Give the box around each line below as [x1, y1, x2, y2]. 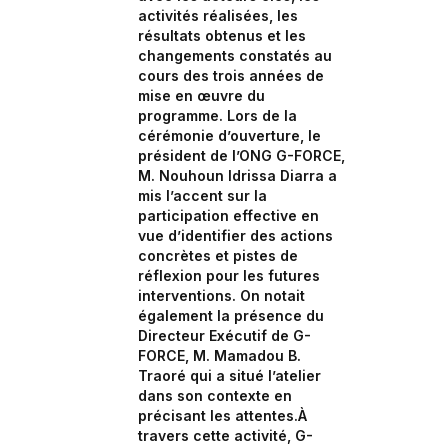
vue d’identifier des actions [138, 227, 333, 244]
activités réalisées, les [138, 7, 298, 24]
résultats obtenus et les [138, 27, 306, 44]
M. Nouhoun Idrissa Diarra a [138, 167, 337, 184]
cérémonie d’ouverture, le [138, 127, 321, 144]
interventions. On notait [138, 287, 305, 304]
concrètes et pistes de [138, 247, 298, 264]
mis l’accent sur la [138, 187, 267, 204]
